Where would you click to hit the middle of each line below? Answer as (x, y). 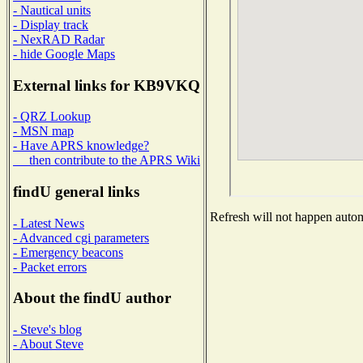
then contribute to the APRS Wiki (107, 160)
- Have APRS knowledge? (81, 146)
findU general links (76, 192)
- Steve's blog (47, 330)
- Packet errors (50, 267)
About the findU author (92, 298)
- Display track (51, 24)
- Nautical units (52, 10)
